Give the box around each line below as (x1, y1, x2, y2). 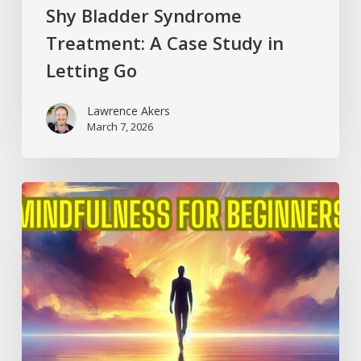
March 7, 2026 (86, 118, 153, 134)
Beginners (20, 225, 73, 241)
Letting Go (45, 57, 137, 82)
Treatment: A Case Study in (45, 30, 284, 55)
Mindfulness (20, 183, 84, 199)
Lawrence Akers (86, 102, 170, 118)
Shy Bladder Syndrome (45, 2, 242, 27)
